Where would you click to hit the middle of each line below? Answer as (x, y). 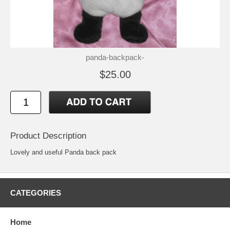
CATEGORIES (36, 193)
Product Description (48, 136)
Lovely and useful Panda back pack (63, 152)
